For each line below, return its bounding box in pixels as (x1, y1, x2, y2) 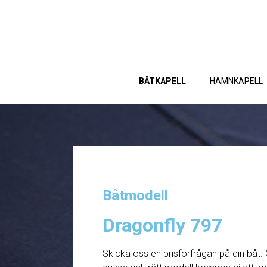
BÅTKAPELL (138, 76, 186, 86)
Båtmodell (103, 187, 168, 204)
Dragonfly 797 (103, 214, 222, 237)
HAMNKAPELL (209, 76, 263, 86)
